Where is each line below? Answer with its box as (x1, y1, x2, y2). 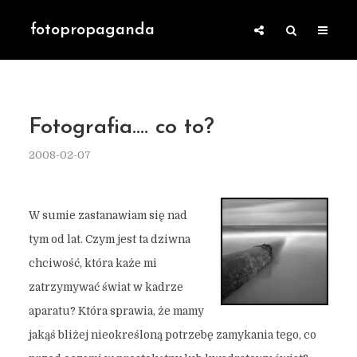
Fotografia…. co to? (28, 117, 214, 139)
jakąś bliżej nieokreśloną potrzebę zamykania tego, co (28, 329, 316, 341)
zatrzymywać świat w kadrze (28, 281, 183, 293)
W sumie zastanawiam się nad (28, 210, 187, 222)
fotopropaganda (30, 22, 155, 38)
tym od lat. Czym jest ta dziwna (28, 233, 190, 245)
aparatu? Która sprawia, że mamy (28, 305, 204, 317)
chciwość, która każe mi (28, 257, 157, 269)
